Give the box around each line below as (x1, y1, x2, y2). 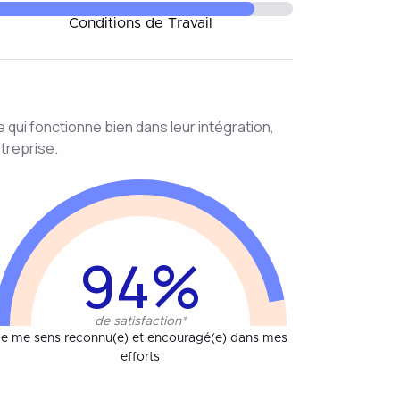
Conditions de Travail (68, 16, 212, 30)
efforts (121, 350, 161, 363)
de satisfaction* (94, 314, 187, 328)
